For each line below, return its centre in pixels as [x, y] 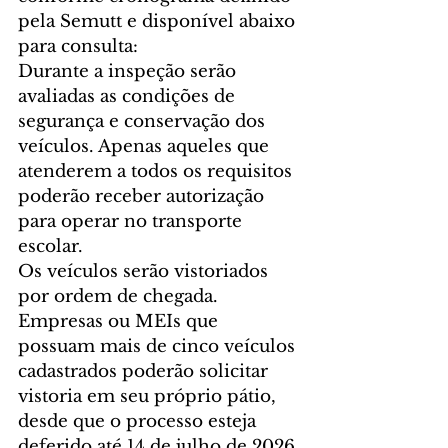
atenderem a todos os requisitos [157, 171]
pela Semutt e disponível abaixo [159, 21]
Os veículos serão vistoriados [145, 271]
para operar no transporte [132, 221]
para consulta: [78, 46]
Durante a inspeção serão [129, 71]
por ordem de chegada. [120, 296]
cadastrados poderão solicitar [145, 371]
